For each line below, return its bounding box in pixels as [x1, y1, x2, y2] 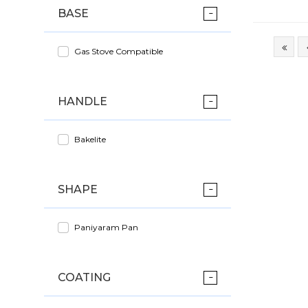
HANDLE [58, 95, 107, 109]
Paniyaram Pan [74, 222, 138, 233]
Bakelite [74, 134, 106, 145]
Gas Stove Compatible [74, 46, 163, 57]
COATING [58, 271, 111, 285]
